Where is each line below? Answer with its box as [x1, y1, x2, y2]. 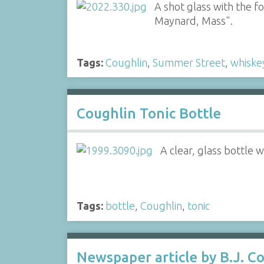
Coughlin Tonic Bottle [76, 105, 221, 121]
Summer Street [152, 56, 225, 68]
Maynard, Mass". [154, 15, 233, 27]
